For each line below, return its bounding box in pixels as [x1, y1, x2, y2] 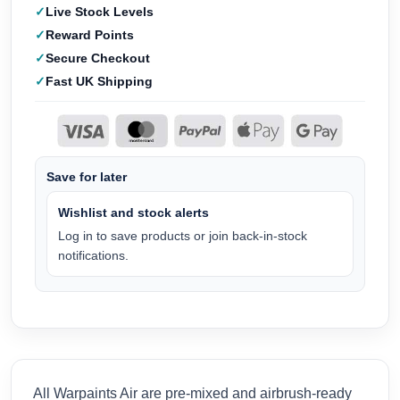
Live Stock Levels [46, 4, 154, 20]
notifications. [58, 247, 129, 262]
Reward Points [46, 28, 134, 43]
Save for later [46, 169, 127, 184]
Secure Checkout [46, 51, 150, 66]
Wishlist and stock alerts [58, 204, 209, 220]
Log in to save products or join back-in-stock [58, 228, 307, 243]
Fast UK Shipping [46, 74, 153, 89]
